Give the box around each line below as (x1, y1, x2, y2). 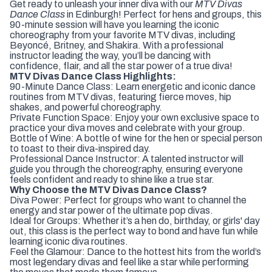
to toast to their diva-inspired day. (10, 143, 151, 154)
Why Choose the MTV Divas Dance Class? (10, 184, 207, 195)
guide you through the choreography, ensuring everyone (10, 163, 243, 174)
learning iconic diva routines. (10, 236, 128, 246)
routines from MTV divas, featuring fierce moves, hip (10, 91, 231, 102)
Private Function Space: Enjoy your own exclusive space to (10, 112, 259, 123)
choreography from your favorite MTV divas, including (10, 29, 236, 40)
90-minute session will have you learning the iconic (10, 19, 219, 30)
